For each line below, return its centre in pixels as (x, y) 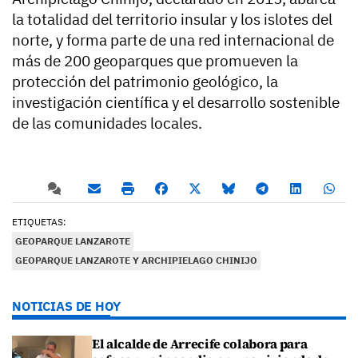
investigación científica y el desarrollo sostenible (176, 103)
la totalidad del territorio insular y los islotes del (172, 20)
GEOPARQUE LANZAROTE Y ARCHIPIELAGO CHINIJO (136, 261)
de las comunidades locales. (107, 123)
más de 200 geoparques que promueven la (155, 61)
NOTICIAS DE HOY (66, 306)
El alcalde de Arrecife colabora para (200, 344)
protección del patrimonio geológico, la (145, 82)
